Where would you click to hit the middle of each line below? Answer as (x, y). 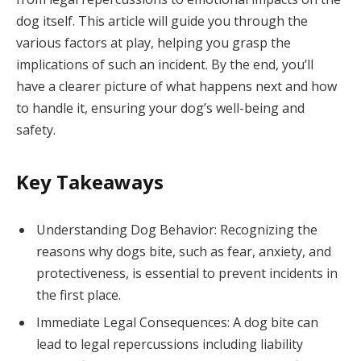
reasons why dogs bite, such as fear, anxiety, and (184, 252)
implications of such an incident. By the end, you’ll (165, 65)
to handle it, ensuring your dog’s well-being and (160, 108)
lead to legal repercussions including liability (170, 344)
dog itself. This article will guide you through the (162, 21)
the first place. (79, 295)
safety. (36, 130)
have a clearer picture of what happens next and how (176, 87)
